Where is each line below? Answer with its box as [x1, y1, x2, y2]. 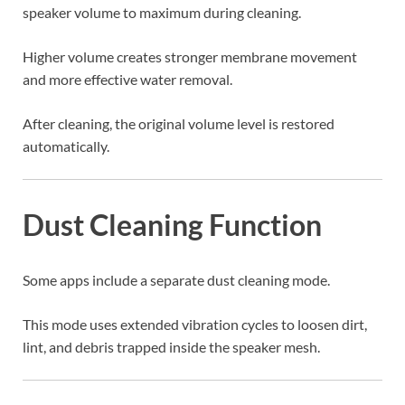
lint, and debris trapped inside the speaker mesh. [23, 338, 320, 356]
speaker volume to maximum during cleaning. [23, 3, 301, 21]
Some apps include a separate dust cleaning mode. [23, 271, 330, 289]
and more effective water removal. [23, 70, 232, 88]
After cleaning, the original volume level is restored [23, 114, 334, 132]
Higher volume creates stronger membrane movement [23, 47, 357, 65]
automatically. [23, 137, 109, 155]
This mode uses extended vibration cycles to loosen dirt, [23, 316, 367, 334]
